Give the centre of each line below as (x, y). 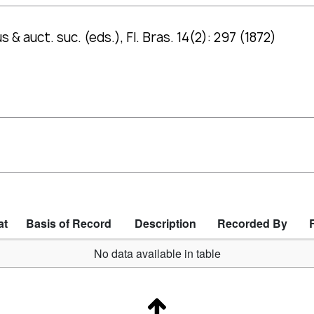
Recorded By (252, 224)
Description (165, 224)
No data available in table (157, 254)
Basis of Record (69, 224)
